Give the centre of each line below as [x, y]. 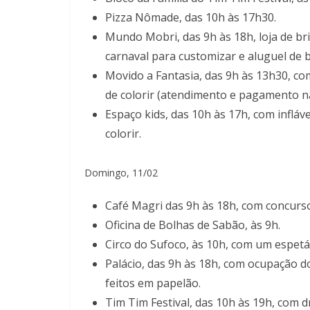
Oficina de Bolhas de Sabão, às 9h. [193, 225]
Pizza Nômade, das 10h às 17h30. [191, 17]
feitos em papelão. [153, 283]
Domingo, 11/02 [121, 172]
